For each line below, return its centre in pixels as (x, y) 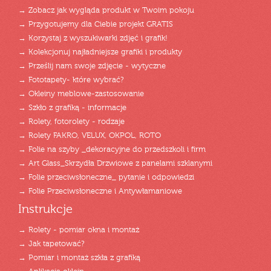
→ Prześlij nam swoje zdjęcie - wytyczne (92, 66)
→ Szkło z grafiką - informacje (72, 108)
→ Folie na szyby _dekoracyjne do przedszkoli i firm (112, 150)
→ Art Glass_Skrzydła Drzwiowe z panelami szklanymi (115, 164)
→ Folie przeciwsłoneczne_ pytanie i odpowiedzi (106, 178)
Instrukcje (45, 210)
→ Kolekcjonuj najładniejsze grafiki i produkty (100, 52)
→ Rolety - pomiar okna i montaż (79, 230)
